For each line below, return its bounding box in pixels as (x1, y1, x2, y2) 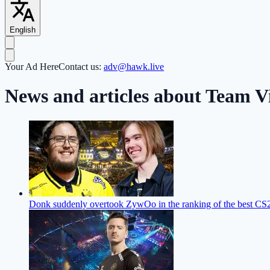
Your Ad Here (5, 61, 58, 72)
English (10, 25, 36, 35)
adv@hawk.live (104, 61, 164, 72)
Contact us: (58, 61, 104, 72)
